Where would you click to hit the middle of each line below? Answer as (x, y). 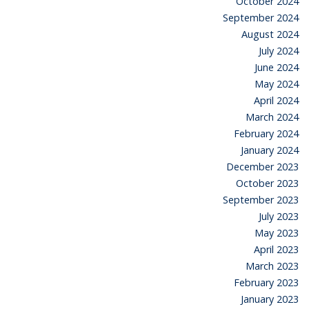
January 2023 (270, 299)
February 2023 (266, 282)
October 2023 (267, 183)
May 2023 (277, 232)
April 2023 (276, 249)
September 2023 (261, 199)
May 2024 (277, 83)
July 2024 (279, 50)
